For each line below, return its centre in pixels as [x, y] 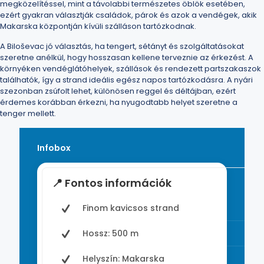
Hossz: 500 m [110, 233]
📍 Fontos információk [112, 183]
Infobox [54, 148]
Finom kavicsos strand [131, 208]
